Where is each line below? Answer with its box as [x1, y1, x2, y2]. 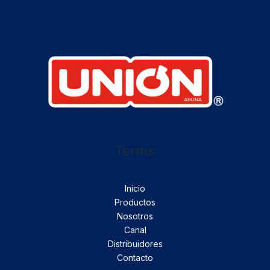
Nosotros [117, 211, 153, 222]
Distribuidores [107, 239, 163, 250]
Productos [115, 197, 155, 208]
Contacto [117, 253, 153, 263]
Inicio [125, 183, 145, 194]
